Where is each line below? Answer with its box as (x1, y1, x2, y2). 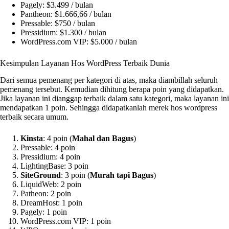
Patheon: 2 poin (20, 189, 71, 198)
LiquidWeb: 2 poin (20, 179, 81, 189)
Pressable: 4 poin (20, 143, 75, 152)
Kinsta (20, 133, 43, 143)
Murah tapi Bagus (90, 170, 153, 179)
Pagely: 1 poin (20, 207, 67, 216)
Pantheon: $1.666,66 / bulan (20, 10, 111, 19)
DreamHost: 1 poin (20, 198, 82, 207)
